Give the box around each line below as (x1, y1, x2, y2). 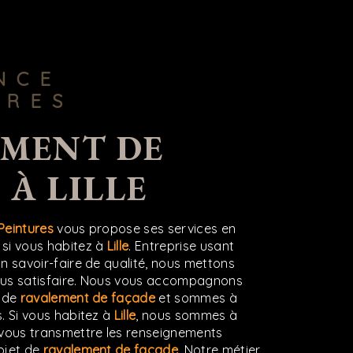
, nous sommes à (136, 307, 238, 323)
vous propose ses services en (53, 220, 236, 236)
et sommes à (155, 289, 237, 306)
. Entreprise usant (128, 237, 235, 254)
